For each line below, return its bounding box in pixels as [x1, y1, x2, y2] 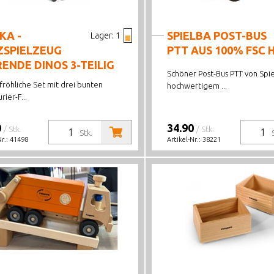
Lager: [90, 31, 114, 40]
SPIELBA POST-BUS [166, 29, 267, 42]
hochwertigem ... [166, 81, 227, 90]
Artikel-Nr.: [166, 136, 202, 143]
